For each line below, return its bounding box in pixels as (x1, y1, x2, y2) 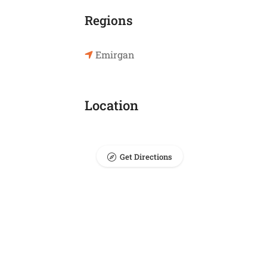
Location (85, 97, 138, 114)
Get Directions (120, 151, 172, 162)
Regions (85, 12, 133, 29)
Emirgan (95, 48, 135, 61)
